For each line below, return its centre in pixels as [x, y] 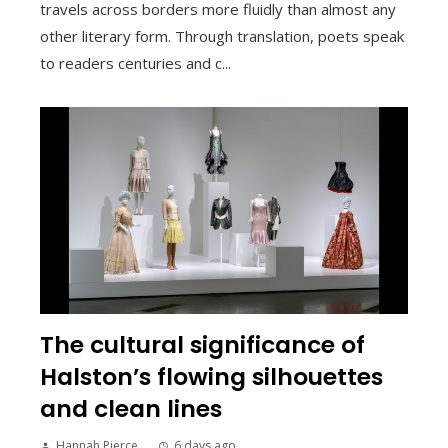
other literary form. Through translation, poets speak [222, 36]
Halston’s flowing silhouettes [211, 377]
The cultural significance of [202, 345]
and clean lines [131, 409]
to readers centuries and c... [135, 63]
